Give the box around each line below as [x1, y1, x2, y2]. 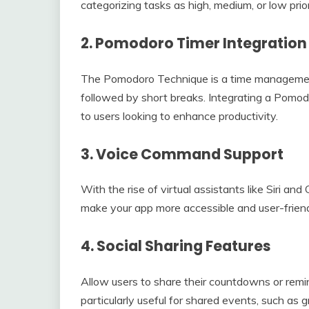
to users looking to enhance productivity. [81, 108, 278, 123]
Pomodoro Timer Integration [95, 32, 307, 53]
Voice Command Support [96, 143, 283, 164]
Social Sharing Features [97, 236, 271, 257]
